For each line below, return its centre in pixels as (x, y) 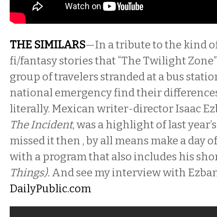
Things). (31, 173)
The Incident (41, 125)
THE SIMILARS (47, 45)
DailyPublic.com (50, 189)
